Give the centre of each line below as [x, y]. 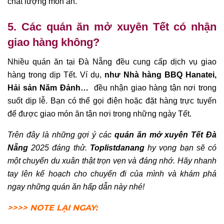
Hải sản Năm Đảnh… [49, 87]
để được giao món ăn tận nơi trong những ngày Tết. [99, 113]
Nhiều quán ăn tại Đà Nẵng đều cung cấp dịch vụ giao [112, 61]
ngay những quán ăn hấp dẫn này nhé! [76, 186]
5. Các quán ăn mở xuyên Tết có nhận [112, 27]
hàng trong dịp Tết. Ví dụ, [56, 74]
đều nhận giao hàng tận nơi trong [154, 87]
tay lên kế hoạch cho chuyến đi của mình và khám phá [112, 173]
